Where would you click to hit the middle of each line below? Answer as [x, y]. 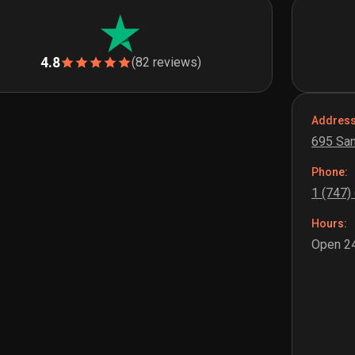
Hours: [329, 224]
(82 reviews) [166, 63]
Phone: [330, 172]
